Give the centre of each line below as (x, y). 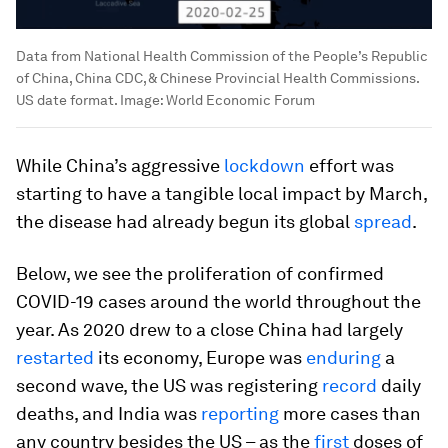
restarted (55, 357)
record (349, 385)
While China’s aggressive (120, 165)
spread (383, 221)
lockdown (264, 165)
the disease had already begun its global (185, 221)
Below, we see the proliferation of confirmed (200, 273)
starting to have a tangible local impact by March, (221, 193)
